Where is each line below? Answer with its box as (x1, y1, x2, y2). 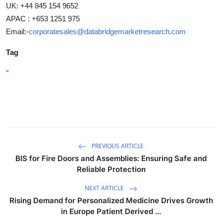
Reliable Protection (76, 165, 146, 174)
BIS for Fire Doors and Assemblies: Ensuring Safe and (15, 154, 207, 163)
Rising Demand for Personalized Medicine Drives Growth (9, 196, 213, 205)
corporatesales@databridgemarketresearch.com (29, 27, 186, 36)
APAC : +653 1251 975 (6, 14, 80, 23)
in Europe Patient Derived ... (61, 207, 161, 216)
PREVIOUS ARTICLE (90, 142, 144, 151)
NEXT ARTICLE (85, 184, 125, 193)
